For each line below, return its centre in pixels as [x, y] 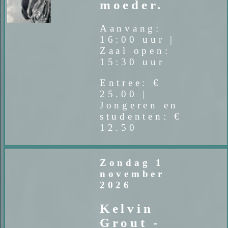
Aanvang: [130, 28]
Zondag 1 [132, 163]
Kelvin [126, 209]
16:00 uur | [137, 39]
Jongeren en [139, 105]
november [132, 174]
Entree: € [130, 82]
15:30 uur [132, 62]
